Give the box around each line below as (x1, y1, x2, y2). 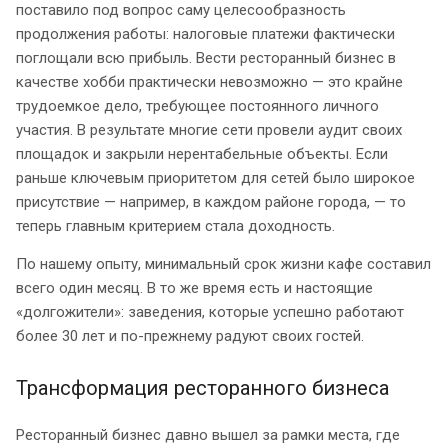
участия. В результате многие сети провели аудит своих (16, 121, 402, 140)
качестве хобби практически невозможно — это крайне (16, 73, 403, 92)
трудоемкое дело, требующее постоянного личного (16, 97, 379, 116)
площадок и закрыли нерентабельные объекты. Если (16, 145, 388, 164)
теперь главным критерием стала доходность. (16, 217, 335, 236)
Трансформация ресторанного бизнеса (16, 376, 389, 401)
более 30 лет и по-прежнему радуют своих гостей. (16, 327, 364, 346)
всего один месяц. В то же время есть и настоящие (16, 279, 373, 298)
